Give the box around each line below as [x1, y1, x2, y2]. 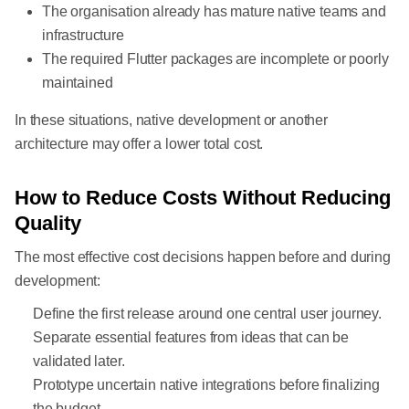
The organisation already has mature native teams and [42, 4, 386, 20]
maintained [42, 75, 113, 91]
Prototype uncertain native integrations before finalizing [33, 377, 380, 393]
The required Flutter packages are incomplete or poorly [42, 51, 389, 68]
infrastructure [42, 27, 124, 44]
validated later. [33, 353, 125, 370]
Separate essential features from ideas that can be [33, 330, 349, 346]
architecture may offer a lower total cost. [15, 136, 264, 152]
